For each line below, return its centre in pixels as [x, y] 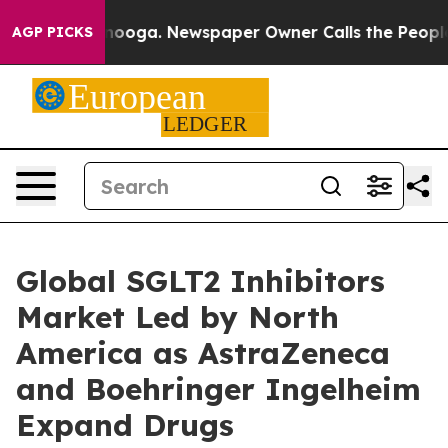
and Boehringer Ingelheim [218, 389]
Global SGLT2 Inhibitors [200, 281]
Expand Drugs [125, 425]
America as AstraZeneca [203, 353]
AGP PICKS [52, 32]
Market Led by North [177, 317]
